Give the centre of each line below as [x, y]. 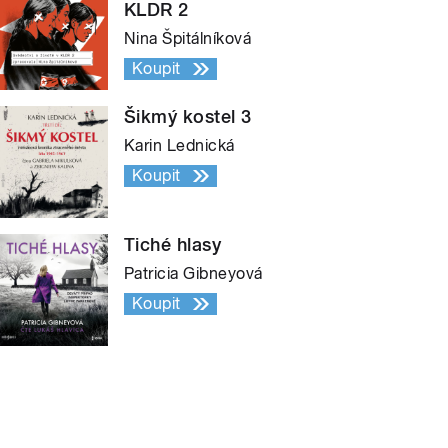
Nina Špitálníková [188, 39]
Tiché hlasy [173, 245]
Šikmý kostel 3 [188, 117]
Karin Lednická [179, 146]
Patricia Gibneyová [193, 274]
